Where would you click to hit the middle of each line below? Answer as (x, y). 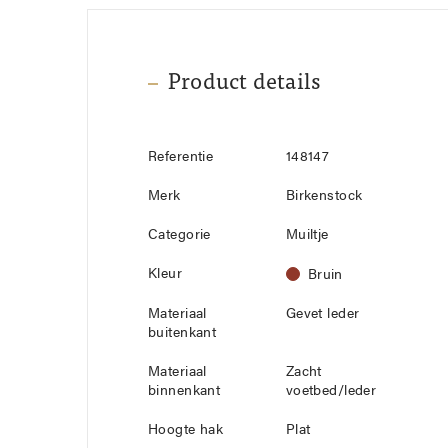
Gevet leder (322, 314)
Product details (244, 83)
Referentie (181, 157)
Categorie (179, 235)
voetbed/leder (331, 391)
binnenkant (184, 391)
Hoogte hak (186, 430)
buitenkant (182, 333)
